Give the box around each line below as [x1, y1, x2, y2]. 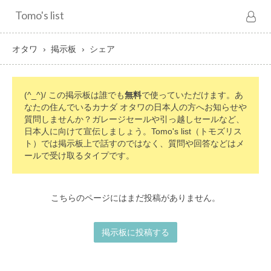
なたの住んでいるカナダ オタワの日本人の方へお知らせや [24, 102, 247, 112]
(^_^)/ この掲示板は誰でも [24, 90, 125, 100]
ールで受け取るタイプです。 [24, 151, 134, 160]
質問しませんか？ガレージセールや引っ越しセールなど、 [24, 114, 244, 124]
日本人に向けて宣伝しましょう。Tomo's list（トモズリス [24, 126, 242, 136]
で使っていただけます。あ [142, 90, 243, 100]
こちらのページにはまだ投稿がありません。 [51, 193, 220, 203]
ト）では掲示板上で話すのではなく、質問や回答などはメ [24, 139, 244, 148]
